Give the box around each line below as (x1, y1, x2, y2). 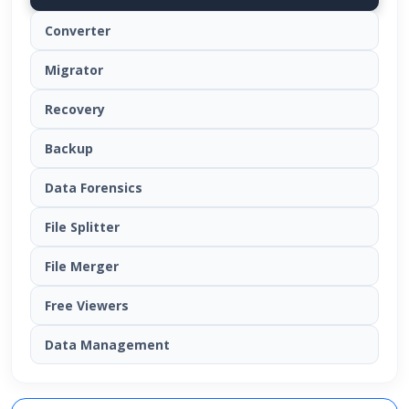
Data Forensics (45, 179, 142, 197)
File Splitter (45, 218, 120, 236)
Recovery (45, 100, 105, 119)
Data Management (45, 336, 170, 354)
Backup (45, 140, 93, 158)
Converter (45, 22, 110, 40)
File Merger (45, 257, 119, 276)
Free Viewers (45, 297, 129, 315)
